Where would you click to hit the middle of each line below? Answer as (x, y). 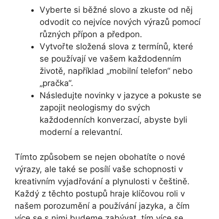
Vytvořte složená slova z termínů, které (116, 47)
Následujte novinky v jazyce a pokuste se (120, 96)
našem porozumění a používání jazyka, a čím (102, 206)
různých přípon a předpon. (91, 34)
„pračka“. (56, 83)
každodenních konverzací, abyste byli (113, 120)
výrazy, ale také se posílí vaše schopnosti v (99, 169)
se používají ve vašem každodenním (110, 59)
